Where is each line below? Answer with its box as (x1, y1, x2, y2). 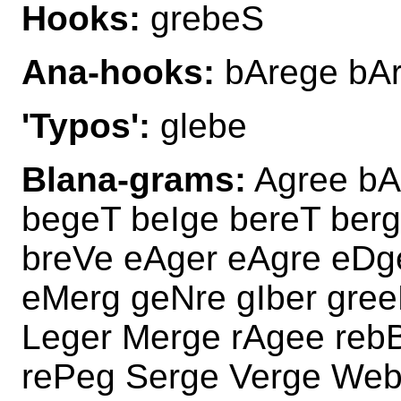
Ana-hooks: (21, 52, 215, 91)
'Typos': (21, 106, 150, 145)
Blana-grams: (21, 159, 246, 199)
